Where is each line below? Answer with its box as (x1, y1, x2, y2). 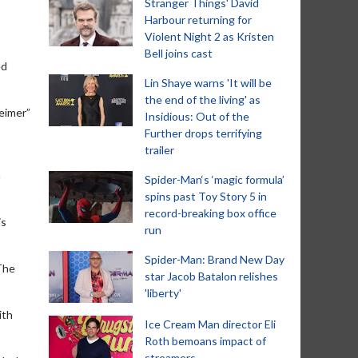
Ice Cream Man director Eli (145, 317, 276, 331)
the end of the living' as (145, 93, 261, 106)
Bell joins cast (145, 46, 213, 60)
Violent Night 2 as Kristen (145, 30, 274, 43)
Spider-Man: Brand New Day (145, 253, 284, 266)
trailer (145, 143, 174, 157)
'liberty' (145, 286, 181, 300)
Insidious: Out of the (145, 109, 249, 123)
